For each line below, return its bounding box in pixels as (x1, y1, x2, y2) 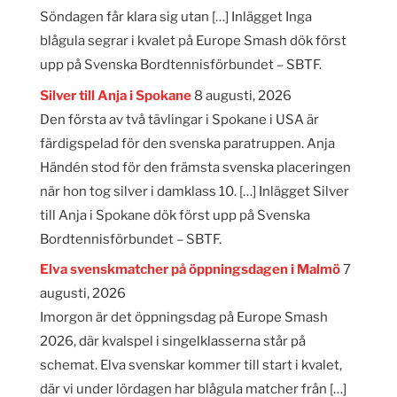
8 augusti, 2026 (193, 87, 292, 104)
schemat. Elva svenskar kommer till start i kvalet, (39, 357, 342, 374)
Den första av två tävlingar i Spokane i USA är (39, 111, 319, 128)
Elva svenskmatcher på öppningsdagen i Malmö (39, 261, 340, 278)
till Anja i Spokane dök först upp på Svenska (39, 206, 310, 223)
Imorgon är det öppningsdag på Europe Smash (39, 309, 328, 326)
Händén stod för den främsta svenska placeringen (39, 159, 351, 175)
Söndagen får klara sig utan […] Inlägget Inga (39, 9, 312, 26)
